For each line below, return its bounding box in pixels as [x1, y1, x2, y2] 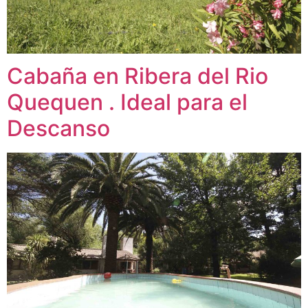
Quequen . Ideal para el [7, 88, 247, 115]
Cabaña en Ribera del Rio [7, 62, 268, 89]
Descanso [7, 114, 110, 142]
